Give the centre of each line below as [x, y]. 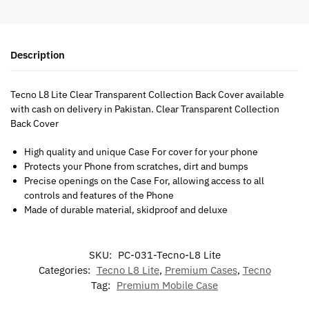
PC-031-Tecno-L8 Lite [169, 255]
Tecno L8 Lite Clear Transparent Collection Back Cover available [147, 95]
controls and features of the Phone [99, 195]
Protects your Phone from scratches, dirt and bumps [136, 166]
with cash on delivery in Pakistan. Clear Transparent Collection [145, 109]
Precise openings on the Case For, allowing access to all [144, 180]
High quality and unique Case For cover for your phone [141, 151]
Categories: [66, 270]
